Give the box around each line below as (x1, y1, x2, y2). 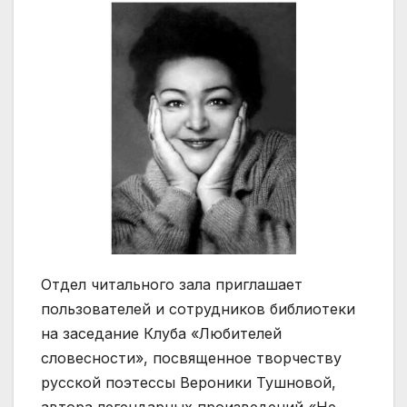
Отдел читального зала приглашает (41, 275, 303, 294)
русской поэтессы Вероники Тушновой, (41, 373, 336, 392)
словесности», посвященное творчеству (41, 349, 342, 368)
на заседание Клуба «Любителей (41, 324, 282, 343)
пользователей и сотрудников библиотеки (41, 300, 355, 319)
